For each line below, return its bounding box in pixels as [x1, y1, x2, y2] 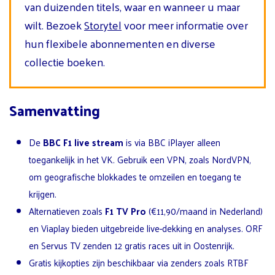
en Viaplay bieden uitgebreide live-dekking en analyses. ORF [29, 219, 263, 236]
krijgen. [29, 185, 56, 202]
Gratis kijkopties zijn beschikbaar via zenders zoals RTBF [29, 254, 249, 271]
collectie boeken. [25, 51, 105, 72]
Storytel [84, 14, 122, 35]
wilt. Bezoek [25, 14, 84, 35]
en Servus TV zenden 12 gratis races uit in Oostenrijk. [29, 236, 234, 254]
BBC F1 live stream [43, 133, 123, 150]
